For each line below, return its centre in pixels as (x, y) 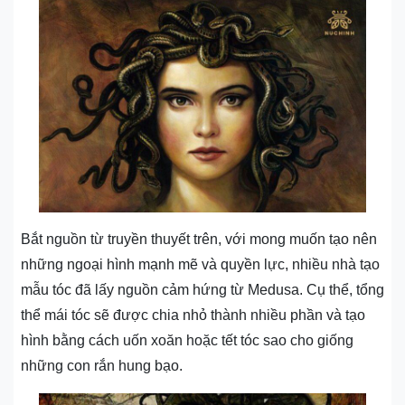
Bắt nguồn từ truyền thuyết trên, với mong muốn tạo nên (199, 240)
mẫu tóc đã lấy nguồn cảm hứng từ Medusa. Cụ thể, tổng (202, 290)
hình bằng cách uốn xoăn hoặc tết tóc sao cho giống (187, 341)
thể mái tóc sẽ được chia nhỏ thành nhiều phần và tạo (193, 316)
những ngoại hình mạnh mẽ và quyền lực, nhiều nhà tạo (200, 265)
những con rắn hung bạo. (102, 366)
